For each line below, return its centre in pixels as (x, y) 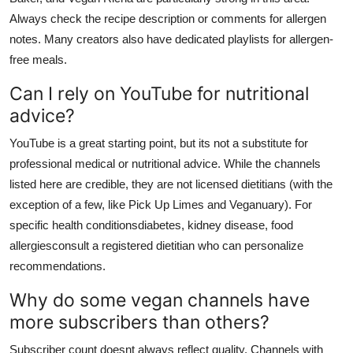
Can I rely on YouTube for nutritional (159, 93)
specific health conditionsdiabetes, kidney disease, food (151, 225)
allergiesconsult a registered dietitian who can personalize (156, 245)
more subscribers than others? (139, 321)
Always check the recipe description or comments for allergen (168, 18)
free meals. (38, 59)
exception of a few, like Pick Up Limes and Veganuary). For (161, 204)
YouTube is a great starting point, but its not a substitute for (159, 143)
